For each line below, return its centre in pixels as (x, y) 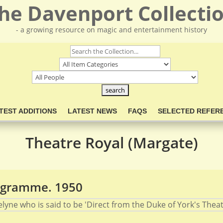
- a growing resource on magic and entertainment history (111, 30)
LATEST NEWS (92, 111)
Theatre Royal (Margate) (111, 142)
